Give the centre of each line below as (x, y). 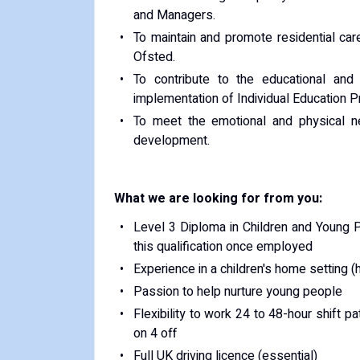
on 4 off (155, 333)
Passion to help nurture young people (237, 292)
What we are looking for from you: (218, 198)
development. (172, 141)
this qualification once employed (223, 247)
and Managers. (174, 15)
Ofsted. (154, 57)
